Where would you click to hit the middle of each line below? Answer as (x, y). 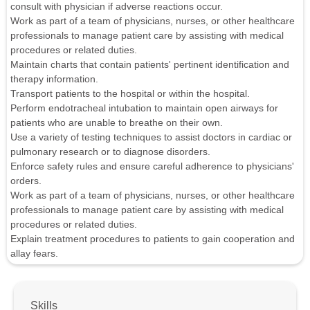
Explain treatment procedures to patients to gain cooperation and (153, 239)
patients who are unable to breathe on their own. (117, 123)
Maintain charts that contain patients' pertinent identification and (150, 65)
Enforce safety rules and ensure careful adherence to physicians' (152, 166)
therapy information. (54, 79)
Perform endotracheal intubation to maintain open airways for (144, 108)
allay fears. (34, 254)
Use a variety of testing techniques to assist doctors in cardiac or (151, 137)
